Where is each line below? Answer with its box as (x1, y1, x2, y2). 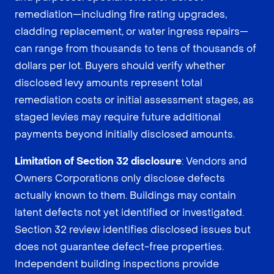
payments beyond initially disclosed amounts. (15, 127, 235, 141)
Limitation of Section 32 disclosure (15, 154, 182, 168)
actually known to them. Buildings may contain (15, 188, 236, 202)
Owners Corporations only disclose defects (15, 171, 225, 185)
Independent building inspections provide (15, 257, 219, 270)
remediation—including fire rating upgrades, (15, 7, 227, 21)
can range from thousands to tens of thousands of (15, 42, 256, 55)
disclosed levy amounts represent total (15, 76, 202, 89)
